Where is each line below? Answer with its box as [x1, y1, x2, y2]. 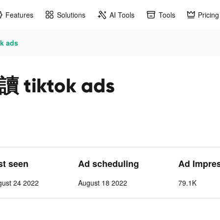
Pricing [198, 9, 219, 20]
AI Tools [110, 9, 135, 20]
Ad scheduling [78, 157, 139, 170]
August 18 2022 [78, 178, 127, 188]
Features [5, 9, 33, 20]
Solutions [57, 9, 85, 20]
